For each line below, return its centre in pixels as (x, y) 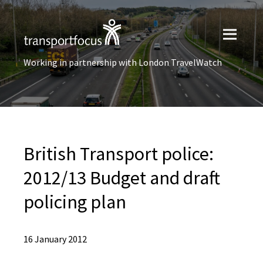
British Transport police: (119, 154)
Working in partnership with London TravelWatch (123, 62)
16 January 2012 (55, 239)
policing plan (75, 202)
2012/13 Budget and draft (122, 178)
